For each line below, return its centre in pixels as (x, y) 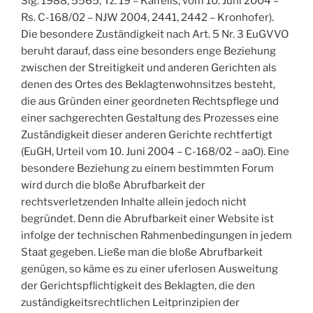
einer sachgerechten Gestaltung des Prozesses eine (150, 118)
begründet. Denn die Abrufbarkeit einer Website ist (147, 218)
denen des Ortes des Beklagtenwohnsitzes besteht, (148, 84)
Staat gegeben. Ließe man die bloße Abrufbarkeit (142, 252)
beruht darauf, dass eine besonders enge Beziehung (148, 51)
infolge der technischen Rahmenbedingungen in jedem (156, 235)
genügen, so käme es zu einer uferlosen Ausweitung (150, 269)
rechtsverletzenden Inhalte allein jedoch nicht (134, 202)
